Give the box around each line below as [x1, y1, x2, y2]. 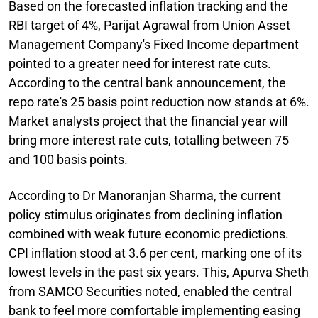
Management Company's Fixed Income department [9, 36, 299, 52]
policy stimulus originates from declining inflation [9, 207, 283, 222]
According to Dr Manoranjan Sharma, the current [9, 187, 281, 203]
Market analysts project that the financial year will [9, 113, 287, 128]
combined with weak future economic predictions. [9, 226, 289, 241]
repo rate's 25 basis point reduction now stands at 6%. [9, 94, 309, 109]
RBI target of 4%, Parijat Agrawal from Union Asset [9, 17, 290, 33]
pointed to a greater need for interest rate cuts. [9, 55, 271, 71]
